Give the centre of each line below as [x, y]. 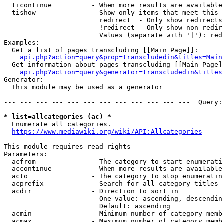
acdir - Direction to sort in [91, 191]
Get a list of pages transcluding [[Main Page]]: [101, 50]
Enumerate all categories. [57, 124]
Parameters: [26, 154]
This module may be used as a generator [83, 87]
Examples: [22, 42]
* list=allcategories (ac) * [57, 117]
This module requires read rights [67, 146]
